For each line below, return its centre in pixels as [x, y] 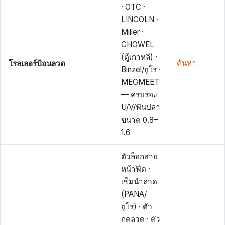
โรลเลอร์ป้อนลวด [37, 63]
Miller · [132, 32]
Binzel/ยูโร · [141, 69]
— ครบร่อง [139, 94]
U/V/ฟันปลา [141, 107]
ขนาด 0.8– [139, 120]
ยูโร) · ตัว [137, 206]
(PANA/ [134, 194]
